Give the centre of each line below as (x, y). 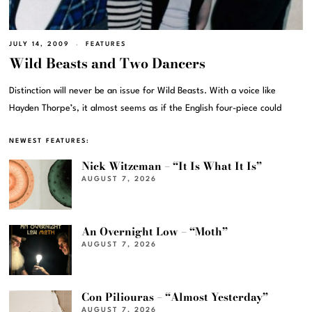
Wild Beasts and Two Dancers (108, 64)
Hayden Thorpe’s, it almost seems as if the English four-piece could (146, 109)
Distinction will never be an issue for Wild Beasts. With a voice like (143, 91)
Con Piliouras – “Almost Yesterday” (175, 297)
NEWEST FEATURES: (50, 141)
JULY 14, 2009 (40, 45)
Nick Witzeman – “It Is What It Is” (172, 166)
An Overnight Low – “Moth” (155, 232)
